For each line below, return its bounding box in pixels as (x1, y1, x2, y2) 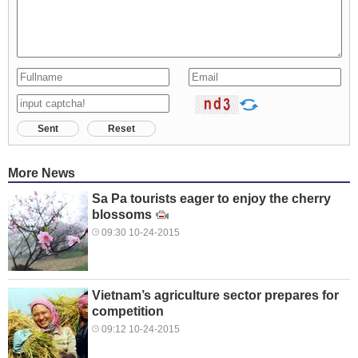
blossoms (92, 208, 152, 222)
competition (92, 304, 164, 319)
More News (8, 166, 75, 181)
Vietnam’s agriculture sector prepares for (92, 288, 339, 303)
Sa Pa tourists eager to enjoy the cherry (92, 192, 331, 206)
